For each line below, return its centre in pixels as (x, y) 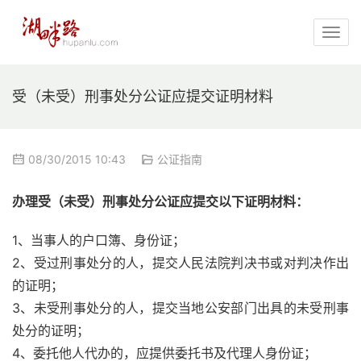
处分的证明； (51, 331)
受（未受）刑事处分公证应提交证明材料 (143, 96)
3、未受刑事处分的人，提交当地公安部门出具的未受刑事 (180, 308)
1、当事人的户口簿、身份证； (99, 241)
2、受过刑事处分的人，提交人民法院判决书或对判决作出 (180, 263)
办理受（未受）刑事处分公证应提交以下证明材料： (160, 202)
